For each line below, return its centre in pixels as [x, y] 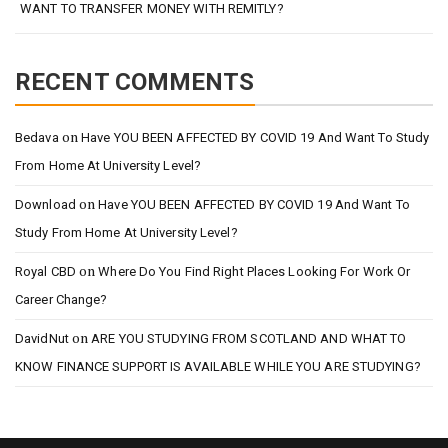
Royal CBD [45, 271]
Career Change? [61, 299]
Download [45, 204]
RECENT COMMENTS [135, 82]
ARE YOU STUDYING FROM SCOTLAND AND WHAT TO [249, 338]
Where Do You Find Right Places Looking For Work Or [254, 271]
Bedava [37, 137]
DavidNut [42, 338]
